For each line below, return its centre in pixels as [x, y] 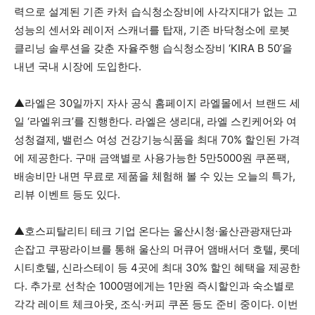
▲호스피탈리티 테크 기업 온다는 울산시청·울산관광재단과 [153, 231]
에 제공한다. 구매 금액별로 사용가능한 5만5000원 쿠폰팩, [152, 158]
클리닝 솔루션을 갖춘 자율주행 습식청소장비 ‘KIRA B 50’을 [153, 48]
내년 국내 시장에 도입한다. [78, 66]
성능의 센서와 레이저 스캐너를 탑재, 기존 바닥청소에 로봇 [152, 30]
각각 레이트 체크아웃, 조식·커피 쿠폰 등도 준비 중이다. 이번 [156, 304]
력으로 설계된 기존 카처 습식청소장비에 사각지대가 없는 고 [156, 12]
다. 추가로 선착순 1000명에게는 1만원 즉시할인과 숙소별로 [154, 286]
